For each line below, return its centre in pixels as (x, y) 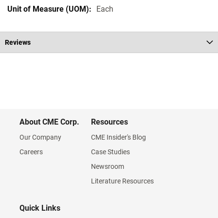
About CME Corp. (49, 122)
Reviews (18, 42)
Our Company (40, 137)
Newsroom (108, 166)
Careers (31, 152)
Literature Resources (122, 181)
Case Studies (110, 152)
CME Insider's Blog (118, 137)
